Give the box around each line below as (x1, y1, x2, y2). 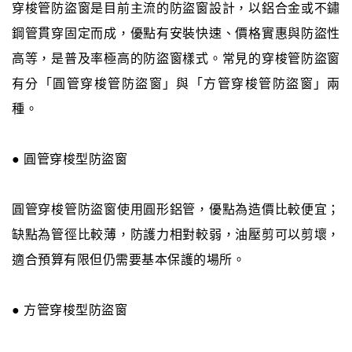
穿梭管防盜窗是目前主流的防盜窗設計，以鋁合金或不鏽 (12, 2, 340, 16)
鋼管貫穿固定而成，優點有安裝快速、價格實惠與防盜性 (12, 27, 340, 41)
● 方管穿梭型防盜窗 (12, 303, 127, 317)
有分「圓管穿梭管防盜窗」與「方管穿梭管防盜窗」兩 (12, 77, 340, 91)
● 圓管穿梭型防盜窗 (12, 152, 127, 167)
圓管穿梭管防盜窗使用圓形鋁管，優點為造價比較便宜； (12, 203, 340, 217)
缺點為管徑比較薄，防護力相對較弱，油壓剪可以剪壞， (12, 228, 340, 242)
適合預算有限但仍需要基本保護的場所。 (12, 253, 245, 267)
